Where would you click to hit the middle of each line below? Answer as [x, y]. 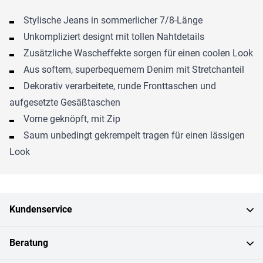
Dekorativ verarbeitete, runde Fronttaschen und [120, 86]
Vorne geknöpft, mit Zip [72, 119]
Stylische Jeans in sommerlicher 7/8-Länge [113, 20]
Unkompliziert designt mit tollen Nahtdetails [114, 36]
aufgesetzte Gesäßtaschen [65, 102]
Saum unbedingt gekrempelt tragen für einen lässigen [134, 135]
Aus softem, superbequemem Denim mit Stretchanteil [134, 69]
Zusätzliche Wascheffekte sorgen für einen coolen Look [138, 53]
